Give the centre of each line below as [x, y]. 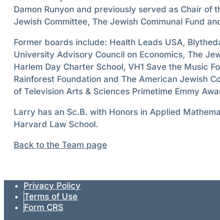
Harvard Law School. [56, 124]
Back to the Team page [60, 145]
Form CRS [44, 207]
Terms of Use [51, 197]
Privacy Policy [52, 186]
